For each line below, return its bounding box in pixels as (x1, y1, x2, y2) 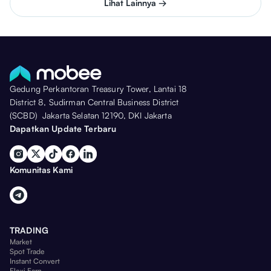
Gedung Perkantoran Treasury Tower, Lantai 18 (10, 83, 192, 94)
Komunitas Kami (10, 165, 73, 175)
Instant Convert (10, 256, 60, 266)
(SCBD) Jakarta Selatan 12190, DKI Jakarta (10, 110, 172, 121)
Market (10, 237, 32, 247)
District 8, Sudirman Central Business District (10, 97, 179, 108)
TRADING (10, 225, 48, 236)
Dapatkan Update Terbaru (10, 123, 117, 134)
